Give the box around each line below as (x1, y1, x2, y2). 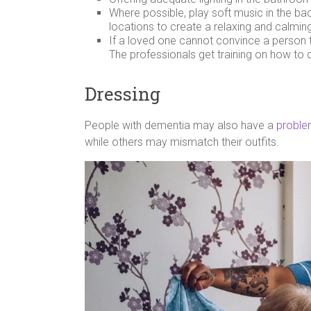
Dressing (85, 81, 160, 106)
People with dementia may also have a (85, 118, 276, 132)
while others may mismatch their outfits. (85, 135, 279, 149)
